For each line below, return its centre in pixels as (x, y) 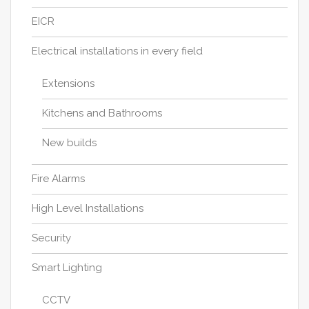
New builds (69, 143)
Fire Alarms (58, 179)
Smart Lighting (67, 268)
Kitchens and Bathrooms (102, 113)
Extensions (68, 84)
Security (51, 238)
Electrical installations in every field (117, 51)
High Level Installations (88, 209)
